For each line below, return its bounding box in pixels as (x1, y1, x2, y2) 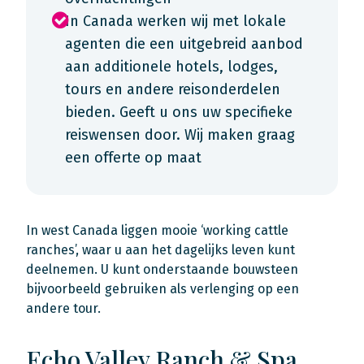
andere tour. (26, 301, 101, 316)
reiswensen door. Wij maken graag (65, 126, 295, 144)
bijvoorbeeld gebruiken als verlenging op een (26, 281, 299, 297)
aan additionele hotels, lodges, (65, 58, 278, 76)
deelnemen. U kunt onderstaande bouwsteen (26, 262, 298, 277)
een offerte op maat (65, 149, 201, 167)
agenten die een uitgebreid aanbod (65, 35, 303, 53)
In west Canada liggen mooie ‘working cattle (26, 223, 288, 238)
